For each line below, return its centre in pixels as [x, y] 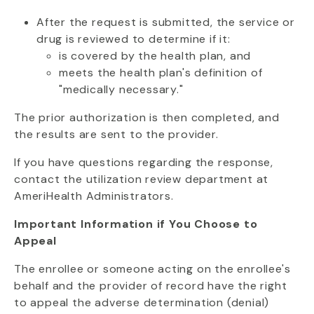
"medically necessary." [121, 89]
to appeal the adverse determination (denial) [142, 302]
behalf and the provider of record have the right [151, 286]
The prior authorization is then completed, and [147, 117]
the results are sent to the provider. [116, 134]
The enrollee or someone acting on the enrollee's [152, 269]
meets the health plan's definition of [161, 73]
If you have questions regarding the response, [144, 162]
